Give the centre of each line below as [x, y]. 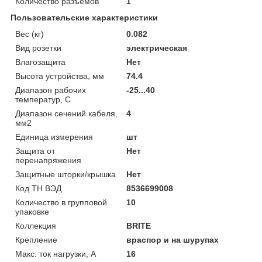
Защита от [35, 151]
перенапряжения [48, 160]
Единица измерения [54, 137]
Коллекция [36, 225]
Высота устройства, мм [60, 76]
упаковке [32, 211]
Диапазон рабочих [51, 90]
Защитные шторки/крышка [65, 174]
